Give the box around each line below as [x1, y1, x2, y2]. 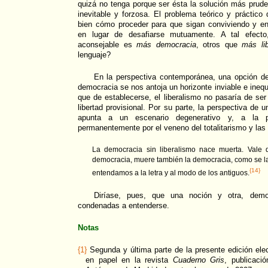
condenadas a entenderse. [78, 200, 169, 210]
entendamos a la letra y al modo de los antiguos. [92, 168, 249, 177]
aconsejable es [78, 39, 136, 49]
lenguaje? [78, 50, 111, 59]
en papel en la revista [86, 255, 173, 264]
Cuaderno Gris [172, 255, 225, 264]
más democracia [136, 39, 196, 49]
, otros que [196, 39, 242, 49]
